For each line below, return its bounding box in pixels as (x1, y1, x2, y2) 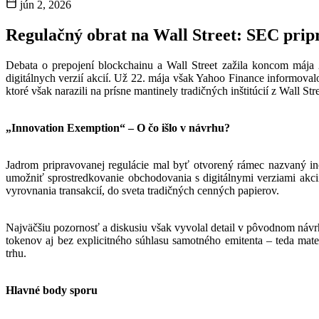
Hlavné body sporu (6, 283, 98, 296)
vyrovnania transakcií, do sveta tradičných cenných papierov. (6, 184, 279, 197)
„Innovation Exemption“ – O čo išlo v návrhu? (6, 121, 230, 134)
